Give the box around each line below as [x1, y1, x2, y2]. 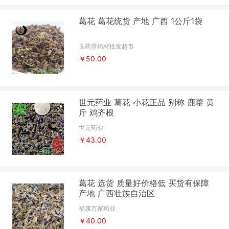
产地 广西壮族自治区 [79, 188, 155, 198]
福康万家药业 [79, 204, 116, 212]
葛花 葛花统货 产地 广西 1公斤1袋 [79, 16, 203, 27]
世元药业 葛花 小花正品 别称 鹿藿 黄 [79, 97, 215, 107]
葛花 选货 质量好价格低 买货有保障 [79, 177, 210, 188]
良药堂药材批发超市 [79, 42, 134, 51]
